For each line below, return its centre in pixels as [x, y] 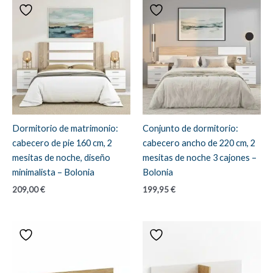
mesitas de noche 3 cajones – [200, 158]
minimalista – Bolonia [53, 172]
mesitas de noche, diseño [61, 158]
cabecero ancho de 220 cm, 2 [199, 143]
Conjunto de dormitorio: [190, 129]
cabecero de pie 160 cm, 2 [62, 143]
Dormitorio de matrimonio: [65, 129]
